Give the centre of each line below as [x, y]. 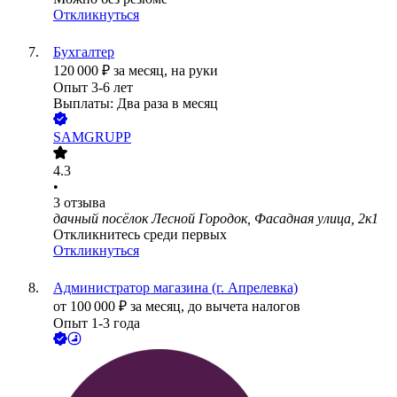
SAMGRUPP [92, 137]
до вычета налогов [244, 307]
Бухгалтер [84, 52]
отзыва [85, 203]
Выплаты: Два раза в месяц [136, 104]
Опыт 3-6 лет [93, 88]
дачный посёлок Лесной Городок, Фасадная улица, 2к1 [216, 219]
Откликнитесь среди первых [140, 235]
